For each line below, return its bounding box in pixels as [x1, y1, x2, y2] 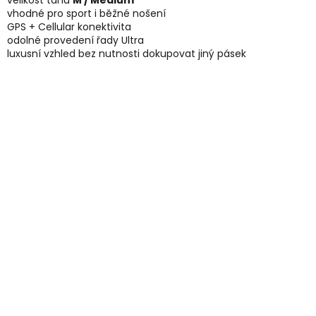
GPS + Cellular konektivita [7, 20, 131, 35]
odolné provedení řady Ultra [7, 33, 144, 48]
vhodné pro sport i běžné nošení [7, 6, 166, 21]
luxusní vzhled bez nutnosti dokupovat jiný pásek [7, 47, 246, 61]
